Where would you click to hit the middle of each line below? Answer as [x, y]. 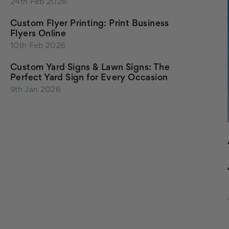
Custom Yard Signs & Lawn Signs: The [90, 68]
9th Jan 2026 [36, 90]
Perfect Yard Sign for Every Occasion [89, 78]
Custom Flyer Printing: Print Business [90, 24]
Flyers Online [38, 34]
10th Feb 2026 [38, 46]
